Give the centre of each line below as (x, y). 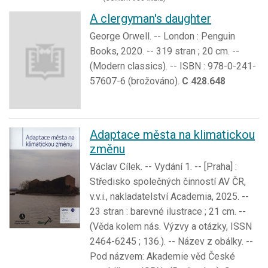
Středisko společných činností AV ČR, (168, 181)
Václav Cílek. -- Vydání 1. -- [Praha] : (163, 166)
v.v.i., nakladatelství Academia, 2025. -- (169, 196)
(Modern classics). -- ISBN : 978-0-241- (173, 66)
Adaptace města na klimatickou (172, 134)
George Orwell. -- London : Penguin (162, 36)
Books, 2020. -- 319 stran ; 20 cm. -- (165, 51)
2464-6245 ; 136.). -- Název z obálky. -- (171, 241)
